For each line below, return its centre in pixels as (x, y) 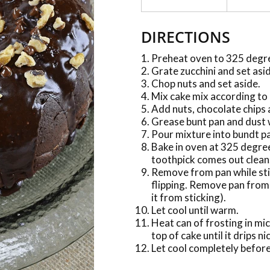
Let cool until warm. (195, 210)
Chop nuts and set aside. (206, 83)
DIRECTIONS (186, 37)
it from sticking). (189, 197)
